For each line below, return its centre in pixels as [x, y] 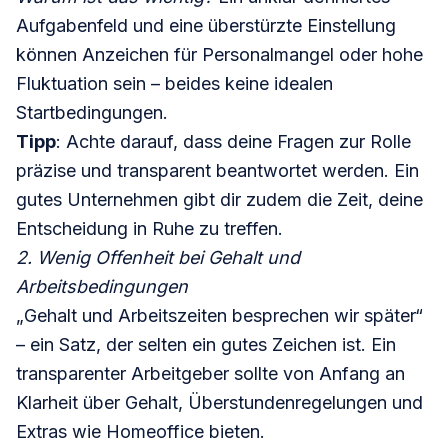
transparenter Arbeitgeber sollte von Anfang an [210, 374]
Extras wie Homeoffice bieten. [140, 432]
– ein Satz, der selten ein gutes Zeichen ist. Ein [206, 345]
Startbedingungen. [92, 113]
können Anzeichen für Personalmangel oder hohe [219, 55]
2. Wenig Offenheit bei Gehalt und [158, 258]
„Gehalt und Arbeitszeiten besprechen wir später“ [219, 316]
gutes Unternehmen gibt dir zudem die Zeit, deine [219, 200]
